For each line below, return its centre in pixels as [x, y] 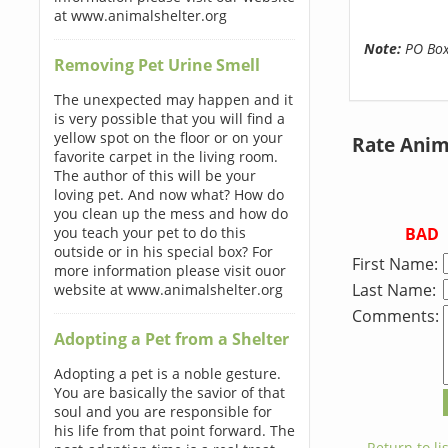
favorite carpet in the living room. [165, 156]
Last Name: [393, 289]
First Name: [394, 263]
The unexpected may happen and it [173, 99]
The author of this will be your [154, 175]
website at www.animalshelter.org [168, 289]
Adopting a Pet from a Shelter [171, 339]
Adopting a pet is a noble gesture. [167, 373]
